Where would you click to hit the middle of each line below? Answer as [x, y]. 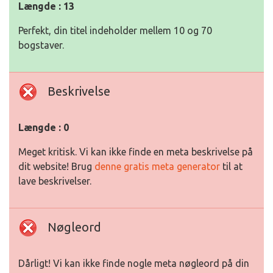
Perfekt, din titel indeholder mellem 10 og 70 [115, 30]
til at [231, 166]
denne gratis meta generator [157, 166]
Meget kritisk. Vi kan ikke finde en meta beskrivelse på [136, 152]
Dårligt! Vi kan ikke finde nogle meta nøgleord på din [134, 263]
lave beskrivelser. [55, 181]
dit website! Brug [56, 166]
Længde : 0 [44, 127]
